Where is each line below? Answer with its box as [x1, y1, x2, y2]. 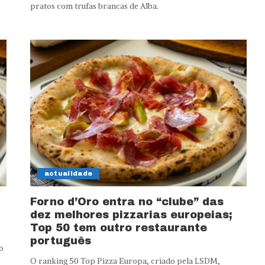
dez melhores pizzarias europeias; [30, 208, 232, 221]
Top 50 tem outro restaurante [30, 221, 207, 234]
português [30, 234, 91, 247]
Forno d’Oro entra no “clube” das [30, 195, 224, 208]
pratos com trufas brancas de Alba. [30, 1, 159, 12]
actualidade [44, 169, 93, 177]
